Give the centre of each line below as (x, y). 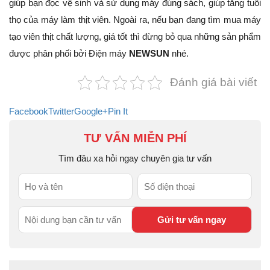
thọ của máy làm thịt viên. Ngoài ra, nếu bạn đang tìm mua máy (135, 20)
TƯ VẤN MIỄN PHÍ (135, 138)
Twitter (61, 111)
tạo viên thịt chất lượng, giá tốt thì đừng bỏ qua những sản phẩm (135, 37)
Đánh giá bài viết (213, 83)
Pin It (118, 111)
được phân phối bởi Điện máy (69, 54)
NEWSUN (149, 54)
